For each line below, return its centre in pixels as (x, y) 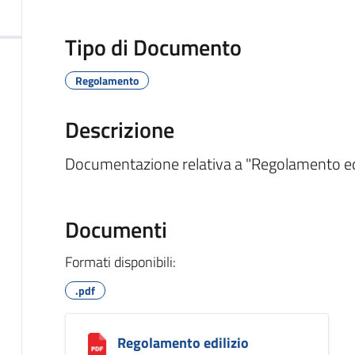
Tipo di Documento (153, 47)
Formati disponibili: (120, 261)
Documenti (116, 229)
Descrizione (119, 129)
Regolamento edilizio (183, 342)
